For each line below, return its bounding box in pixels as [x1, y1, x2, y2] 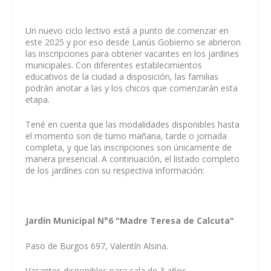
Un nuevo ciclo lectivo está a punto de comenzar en [25, 25, 229, 36]
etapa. [25, 94, 50, 105]
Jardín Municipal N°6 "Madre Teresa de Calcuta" [25, 215, 235, 227]
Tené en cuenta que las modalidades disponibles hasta [25, 119, 240, 131]
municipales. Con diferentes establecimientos [25, 59, 203, 71]
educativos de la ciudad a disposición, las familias [25, 71, 219, 82]
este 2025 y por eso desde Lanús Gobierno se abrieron [25, 36, 241, 48]
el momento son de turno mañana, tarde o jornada [25, 130, 227, 142]
